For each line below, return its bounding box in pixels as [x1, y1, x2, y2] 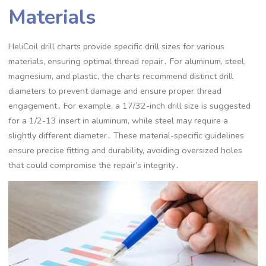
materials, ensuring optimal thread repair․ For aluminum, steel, [8, 55, 246, 67]
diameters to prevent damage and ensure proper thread [8, 84, 222, 97]
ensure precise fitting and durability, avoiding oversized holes [8, 144, 243, 156]
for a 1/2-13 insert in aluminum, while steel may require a [8, 114, 229, 126]
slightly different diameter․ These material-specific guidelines [8, 129, 245, 141]
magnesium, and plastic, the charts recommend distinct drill [8, 69, 234, 82]
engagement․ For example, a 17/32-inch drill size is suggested [8, 99, 251, 112]
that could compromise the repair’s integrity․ [8, 159, 180, 171]
